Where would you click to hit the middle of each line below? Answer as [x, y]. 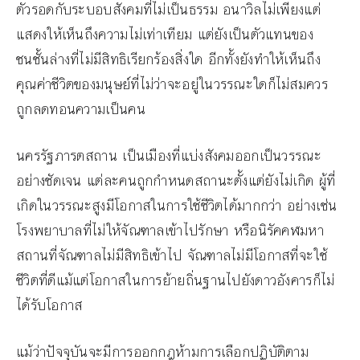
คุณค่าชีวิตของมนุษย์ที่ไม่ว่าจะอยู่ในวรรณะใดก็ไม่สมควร [172, 85]
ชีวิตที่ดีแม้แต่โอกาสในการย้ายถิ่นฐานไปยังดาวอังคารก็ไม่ [176, 281]
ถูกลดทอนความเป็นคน [81, 110]
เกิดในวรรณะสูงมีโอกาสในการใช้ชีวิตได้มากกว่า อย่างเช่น [177, 206]
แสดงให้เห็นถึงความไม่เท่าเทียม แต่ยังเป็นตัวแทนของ [165, 35]
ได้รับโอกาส [49, 306]
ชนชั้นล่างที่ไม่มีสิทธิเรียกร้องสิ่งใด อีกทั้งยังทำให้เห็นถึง [168, 60]
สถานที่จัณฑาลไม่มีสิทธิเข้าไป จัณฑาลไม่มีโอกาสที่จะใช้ [172, 256]
